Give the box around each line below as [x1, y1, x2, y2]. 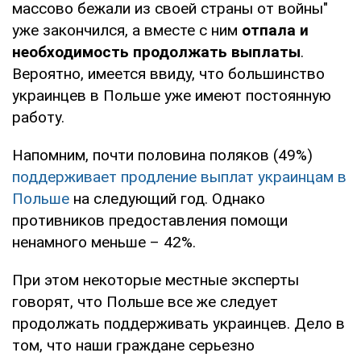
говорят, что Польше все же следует [12, 292, 278, 311]
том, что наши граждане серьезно [12, 335, 255, 355]
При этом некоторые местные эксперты [12, 270, 299, 289]
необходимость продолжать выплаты [12, 42, 301, 61]
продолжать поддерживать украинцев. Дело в [12, 313, 345, 333]
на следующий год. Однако [69, 189, 265, 208]
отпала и [238, 20, 309, 39]
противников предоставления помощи [12, 210, 288, 230]
